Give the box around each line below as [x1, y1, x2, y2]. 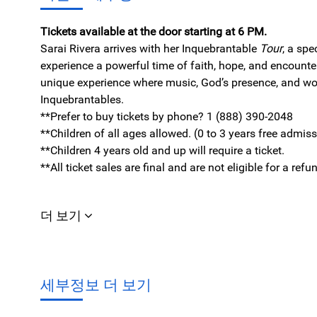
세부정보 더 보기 [40, 277, 151, 293]
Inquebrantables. [40, 92, 124, 106]
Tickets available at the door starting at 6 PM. [40, 24, 267, 38]
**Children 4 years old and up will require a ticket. [40, 143, 284, 157]
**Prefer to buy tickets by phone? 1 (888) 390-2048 [40, 109, 293, 123]
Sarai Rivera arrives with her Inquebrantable [40, 41, 257, 55]
